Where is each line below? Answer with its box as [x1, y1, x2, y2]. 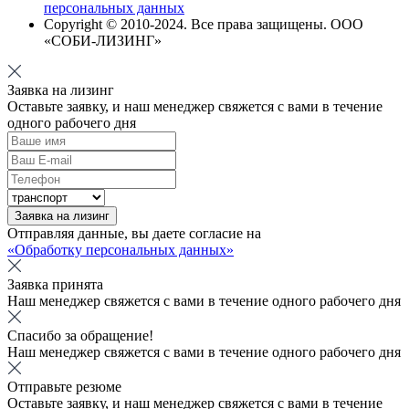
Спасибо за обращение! [7, 328, 153, 344]
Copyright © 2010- [44, 16, 154, 33]
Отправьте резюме [7, 379, 121, 395]
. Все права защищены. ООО [184, 16, 363, 33]
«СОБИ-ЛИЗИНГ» [44, 33, 162, 49]
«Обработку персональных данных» [7, 242, 234, 258]
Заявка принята [7, 277, 103, 293]
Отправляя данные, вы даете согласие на [7, 225, 261, 242]
